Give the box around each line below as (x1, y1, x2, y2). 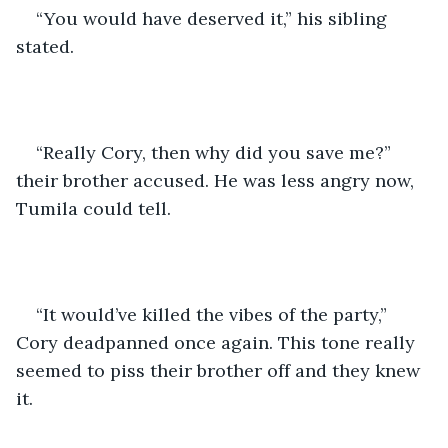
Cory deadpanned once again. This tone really (16, 330, 420, 354)
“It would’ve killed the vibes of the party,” (36, 302, 392, 326)
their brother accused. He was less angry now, (16, 168, 419, 192)
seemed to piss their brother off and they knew (16, 358, 425, 382)
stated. (16, 34, 74, 58)
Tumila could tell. (16, 196, 171, 220)
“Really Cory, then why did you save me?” (36, 140, 396, 164)
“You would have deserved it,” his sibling (36, 6, 392, 30)
